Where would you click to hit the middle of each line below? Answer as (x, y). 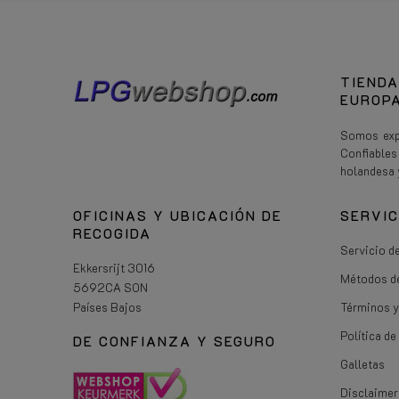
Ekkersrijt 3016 (114, 267)
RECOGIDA (112, 233)
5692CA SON (110, 287)
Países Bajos (107, 306)
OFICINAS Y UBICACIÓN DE (178, 215)
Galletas (362, 363)
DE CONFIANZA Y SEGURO (175, 341)
